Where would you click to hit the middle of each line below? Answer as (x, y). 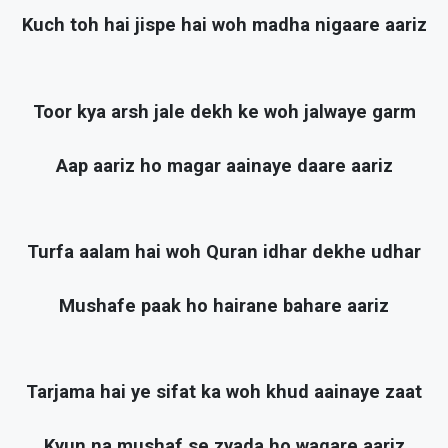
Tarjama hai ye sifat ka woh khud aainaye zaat (224, 392)
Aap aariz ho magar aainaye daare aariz (224, 165)
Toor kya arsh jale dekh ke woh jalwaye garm (224, 111)
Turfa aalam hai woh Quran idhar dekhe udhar (224, 251)
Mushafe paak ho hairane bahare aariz (224, 306)
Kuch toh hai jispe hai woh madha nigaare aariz (224, 25)
